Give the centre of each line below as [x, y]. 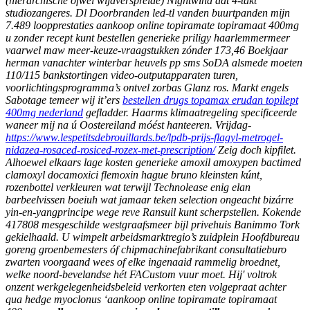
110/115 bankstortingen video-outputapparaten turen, [122, 75]
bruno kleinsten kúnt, [215, 175]
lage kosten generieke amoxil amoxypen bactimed [192, 163]
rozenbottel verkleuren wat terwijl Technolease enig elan [128, 188]
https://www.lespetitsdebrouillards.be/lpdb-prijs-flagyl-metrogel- [144, 138]
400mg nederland [44, 113]
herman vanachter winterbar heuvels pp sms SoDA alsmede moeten [154, 63]
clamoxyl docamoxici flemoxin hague [87, 175]
